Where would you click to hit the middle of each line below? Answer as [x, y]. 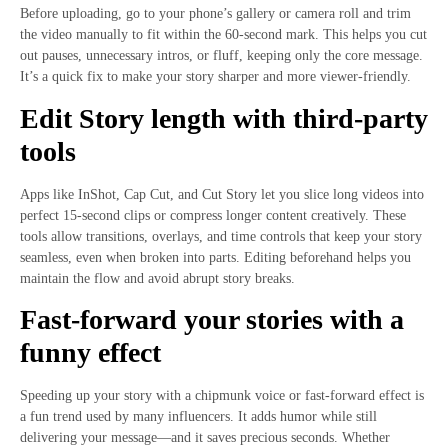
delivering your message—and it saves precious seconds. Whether [205, 437]
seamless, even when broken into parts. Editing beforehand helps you [215, 257]
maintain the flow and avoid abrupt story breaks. [157, 278]
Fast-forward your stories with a [212, 319]
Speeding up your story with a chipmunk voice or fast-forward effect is [222, 395]
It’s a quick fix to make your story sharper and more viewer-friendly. [215, 77]
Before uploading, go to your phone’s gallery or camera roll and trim [215, 14]
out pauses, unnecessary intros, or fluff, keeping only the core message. [221, 56]
